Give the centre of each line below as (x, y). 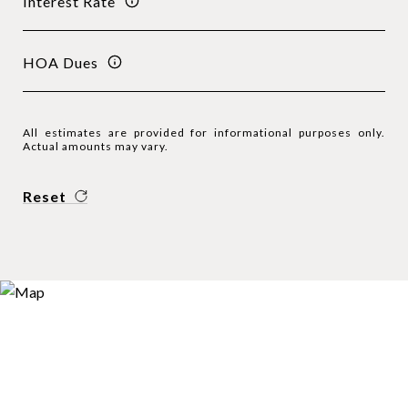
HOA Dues (61, 62)
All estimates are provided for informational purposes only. (204, 133)
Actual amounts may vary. (96, 146)
